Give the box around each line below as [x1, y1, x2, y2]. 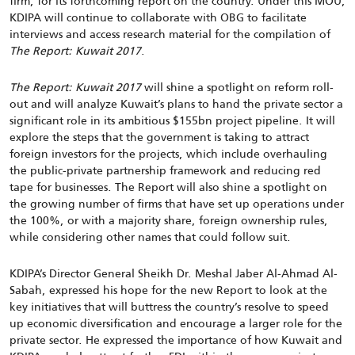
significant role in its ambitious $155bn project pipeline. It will [10, 112, 335, 129]
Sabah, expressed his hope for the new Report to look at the [10, 281, 327, 299]
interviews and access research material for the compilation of [10, 25, 330, 43]
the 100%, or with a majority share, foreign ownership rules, [10, 212, 328, 229]
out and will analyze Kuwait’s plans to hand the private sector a [10, 95, 343, 113]
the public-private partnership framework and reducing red [10, 162, 321, 179]
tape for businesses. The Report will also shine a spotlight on [10, 178, 327, 196]
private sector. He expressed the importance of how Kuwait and [10, 331, 342, 349]
